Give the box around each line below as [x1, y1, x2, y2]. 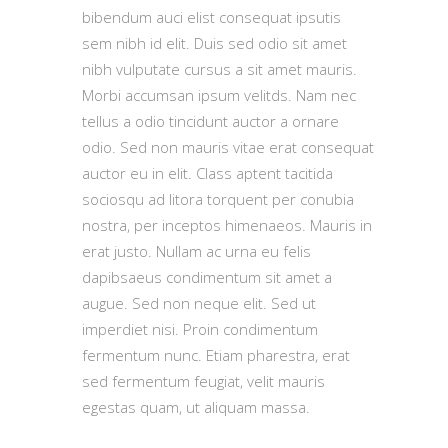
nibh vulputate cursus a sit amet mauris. [82, 58, 357, 79]
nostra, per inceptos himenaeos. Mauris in [82, 214, 372, 235]
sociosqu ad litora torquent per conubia [82, 188, 354, 209]
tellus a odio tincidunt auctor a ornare [82, 110, 339, 131]
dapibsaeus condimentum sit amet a [82, 266, 332, 287]
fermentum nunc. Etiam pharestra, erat [82, 344, 350, 365]
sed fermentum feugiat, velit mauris [82, 370, 325, 391]
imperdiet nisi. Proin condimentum [82, 318, 318, 339]
